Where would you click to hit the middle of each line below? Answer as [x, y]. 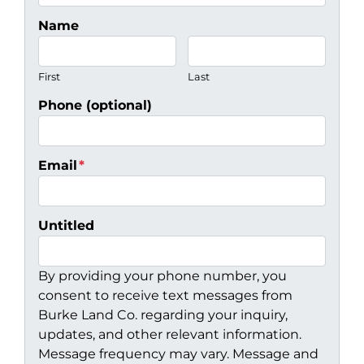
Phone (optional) [95, 105]
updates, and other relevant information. [170, 334]
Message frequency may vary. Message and [178, 353]
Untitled [66, 225]
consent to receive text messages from [165, 295]
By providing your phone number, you [162, 275]
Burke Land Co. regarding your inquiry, [163, 314]
